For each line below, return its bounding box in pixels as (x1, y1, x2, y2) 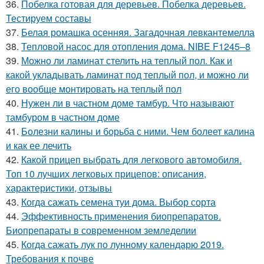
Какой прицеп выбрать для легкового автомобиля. (21, 153, 242, 166)
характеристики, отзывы (6, 181, 112, 194)
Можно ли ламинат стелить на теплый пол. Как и (21, 54, 232, 67)
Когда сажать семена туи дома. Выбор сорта (21, 195, 216, 209)
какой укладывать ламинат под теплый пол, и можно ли (6, 68, 249, 81)
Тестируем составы (6, 11, 91, 25)
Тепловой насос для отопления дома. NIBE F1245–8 (21, 39, 250, 53)
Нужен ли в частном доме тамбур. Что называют (21, 96, 234, 110)
